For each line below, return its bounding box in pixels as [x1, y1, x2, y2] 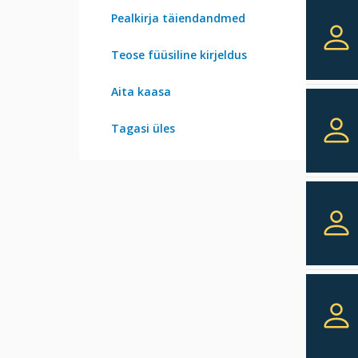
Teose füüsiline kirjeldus [111, 46, 247, 62]
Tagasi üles [111, 120, 175, 136]
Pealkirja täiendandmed [111, 10, 245, 26]
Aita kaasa [111, 83, 171, 99]
